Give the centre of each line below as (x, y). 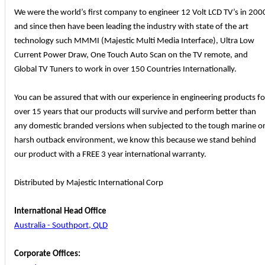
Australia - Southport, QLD (61, 226)
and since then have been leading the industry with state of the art (131, 27)
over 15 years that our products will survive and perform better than (135, 112)
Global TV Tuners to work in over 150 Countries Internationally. (125, 70)
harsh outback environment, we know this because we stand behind (135, 141)
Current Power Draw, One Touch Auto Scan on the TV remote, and (131, 56)
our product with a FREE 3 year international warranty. (110, 155)
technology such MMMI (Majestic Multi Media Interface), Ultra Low (134, 41)
